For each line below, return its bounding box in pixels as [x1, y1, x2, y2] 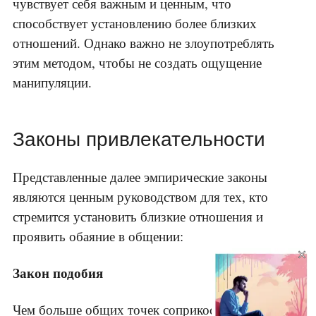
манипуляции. [13, 73, 92, 92]
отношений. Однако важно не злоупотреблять [13, 34, 274, 52]
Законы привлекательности [13, 128, 265, 151]
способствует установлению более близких [13, 14, 257, 32]
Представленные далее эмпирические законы [13, 168, 267, 186]
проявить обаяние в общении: [13, 227, 183, 245]
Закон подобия [13, 263, 103, 283]
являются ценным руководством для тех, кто [13, 188, 268, 206]
